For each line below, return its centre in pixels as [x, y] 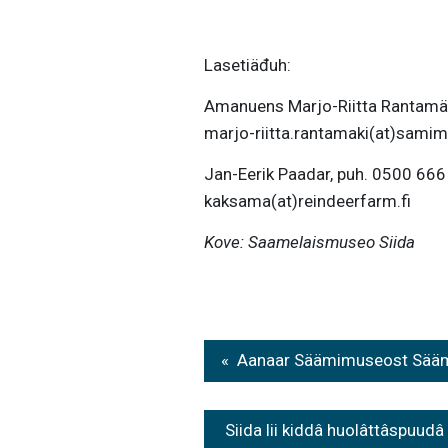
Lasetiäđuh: [247, 65]
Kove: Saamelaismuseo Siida [309, 242]
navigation [294, 401]
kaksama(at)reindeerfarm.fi [307, 201]
